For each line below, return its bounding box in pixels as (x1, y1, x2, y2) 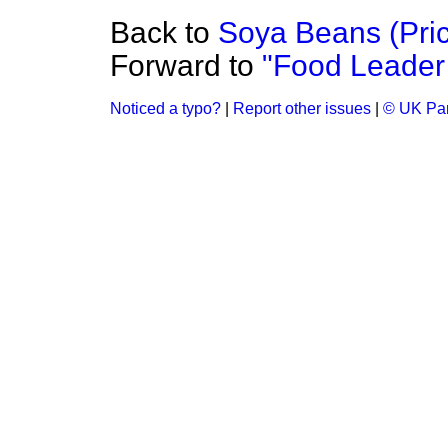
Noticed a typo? (110, 100, 221, 117)
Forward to (110, 49, 262, 82)
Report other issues (233, 100, 371, 117)
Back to (110, 16, 218, 49)
